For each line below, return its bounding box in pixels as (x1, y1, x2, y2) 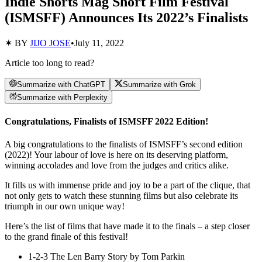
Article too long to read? (5, 57, 94, 68)
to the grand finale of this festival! (5, 232, 128, 242)
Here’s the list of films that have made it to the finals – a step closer (5, 221, 250, 231)
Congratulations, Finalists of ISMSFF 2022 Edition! (5, 116, 208, 126)
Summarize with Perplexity (17, 93, 108, 102)
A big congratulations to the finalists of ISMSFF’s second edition (5, 139, 243, 149)
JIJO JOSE (30, 37, 71, 48)
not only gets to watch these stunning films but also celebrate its (5, 191, 238, 201)
